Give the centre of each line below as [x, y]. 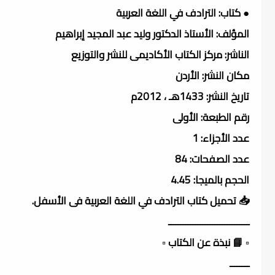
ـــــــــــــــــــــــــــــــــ [209, 221]
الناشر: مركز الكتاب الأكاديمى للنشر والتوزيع [160, 54]
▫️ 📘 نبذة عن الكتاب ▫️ [204, 242]
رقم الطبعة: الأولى [211, 117]
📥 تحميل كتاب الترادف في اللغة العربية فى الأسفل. [141, 200]
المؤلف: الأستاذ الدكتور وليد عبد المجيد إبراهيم [152, 33]
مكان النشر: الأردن [212, 75]
